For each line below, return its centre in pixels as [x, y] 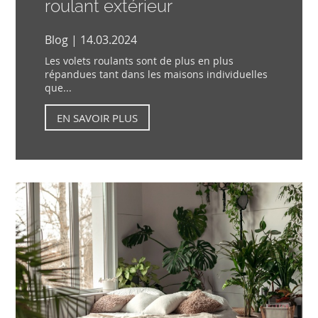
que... [58, 88]
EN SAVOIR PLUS [97, 117]
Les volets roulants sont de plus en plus [139, 61]
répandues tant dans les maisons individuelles [156, 75]
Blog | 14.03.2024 [91, 40]
